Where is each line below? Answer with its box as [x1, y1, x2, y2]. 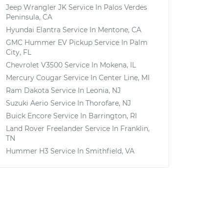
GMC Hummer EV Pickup [6, 38, 92, 47]
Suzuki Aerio [6, 99, 48, 108]
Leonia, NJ [86, 86, 121, 95]
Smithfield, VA [86, 147, 134, 155]
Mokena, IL [100, 61, 136, 69]
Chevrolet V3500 [6, 61, 63, 69]
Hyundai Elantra [6, 25, 61, 34]
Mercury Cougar [6, 73, 62, 82]
